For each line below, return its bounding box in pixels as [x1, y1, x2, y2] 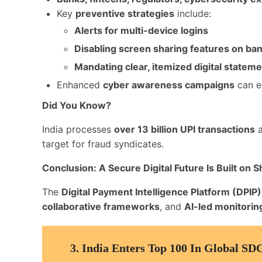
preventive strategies [75, 8, 174, 19]
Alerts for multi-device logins [74, 25, 208, 36]
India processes [42, 123, 114, 135]
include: [174, 8, 211, 19]
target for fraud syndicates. [42, 138, 164, 150]
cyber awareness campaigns [103, 79, 235, 91]
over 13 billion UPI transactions [114, 123, 255, 135]
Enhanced [57, 79, 103, 91]
